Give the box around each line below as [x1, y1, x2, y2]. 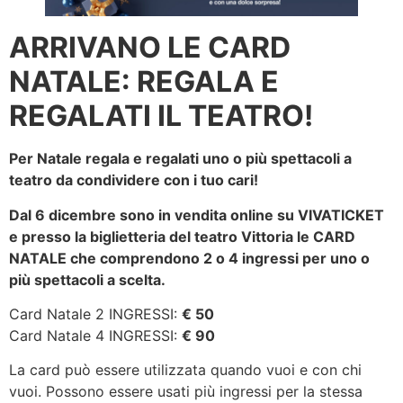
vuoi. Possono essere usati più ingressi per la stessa [9, 382, 363, 401]
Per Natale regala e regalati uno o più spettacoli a [9, 149, 352, 168]
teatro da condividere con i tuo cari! [9, 171, 258, 190]
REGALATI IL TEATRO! [9, 98, 313, 134]
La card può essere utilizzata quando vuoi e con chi [9, 361, 362, 380]
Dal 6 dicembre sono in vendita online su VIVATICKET [9, 205, 384, 224]
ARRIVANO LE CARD [9, 30, 291, 66]
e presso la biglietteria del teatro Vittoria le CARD [9, 227, 355, 246]
